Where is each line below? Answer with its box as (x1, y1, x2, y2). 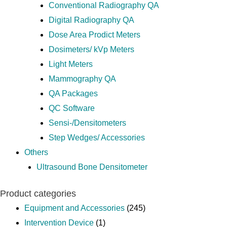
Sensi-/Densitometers (49, 119, 126, 127)
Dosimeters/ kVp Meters (49, 45, 134, 54)
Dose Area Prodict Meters (49, 30, 140, 39)
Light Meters (49, 60, 93, 68)
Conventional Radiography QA (49, 1, 159, 10)
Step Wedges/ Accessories (49, 133, 145, 142)
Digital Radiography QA (49, 16, 134, 24)
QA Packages (49, 89, 98, 98)
